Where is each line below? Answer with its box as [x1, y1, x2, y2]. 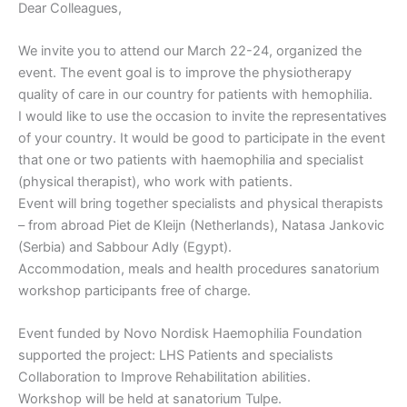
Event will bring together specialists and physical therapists [18, 195, 383, 213]
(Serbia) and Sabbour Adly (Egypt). [18, 239, 232, 256]
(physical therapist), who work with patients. [18, 174, 293, 191]
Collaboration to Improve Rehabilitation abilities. [18, 369, 311, 386]
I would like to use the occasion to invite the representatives [18, 108, 387, 125]
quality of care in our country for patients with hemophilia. [18, 86, 372, 104]
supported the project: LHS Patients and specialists [18, 347, 333, 364]
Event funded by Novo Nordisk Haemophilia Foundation [18, 325, 362, 342]
